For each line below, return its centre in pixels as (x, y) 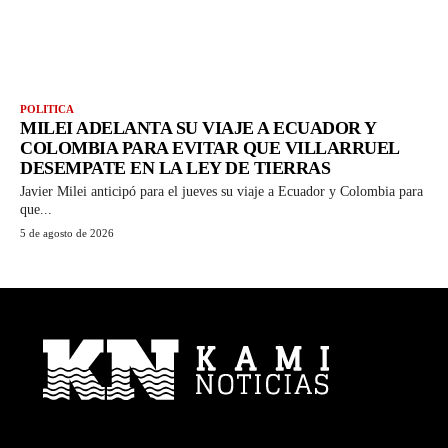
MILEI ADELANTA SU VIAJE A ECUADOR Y (198, 128)
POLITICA (47, 109)
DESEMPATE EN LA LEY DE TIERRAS (175, 168)
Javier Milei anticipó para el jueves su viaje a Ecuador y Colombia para (221, 192)
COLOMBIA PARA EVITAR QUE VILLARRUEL (210, 148)
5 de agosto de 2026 (67, 233)
